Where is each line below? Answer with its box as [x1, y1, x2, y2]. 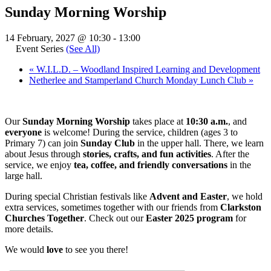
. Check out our [84, 212, 146, 223]
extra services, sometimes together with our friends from [5, 201, 220, 212]
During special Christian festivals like [5, 191, 149, 201]
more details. [5, 223, 53, 234]
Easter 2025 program [146, 212, 233, 223]
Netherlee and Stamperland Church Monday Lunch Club [29, 74, 249, 85]
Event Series [16, 43, 66, 54]
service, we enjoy [5, 159, 74, 170]
